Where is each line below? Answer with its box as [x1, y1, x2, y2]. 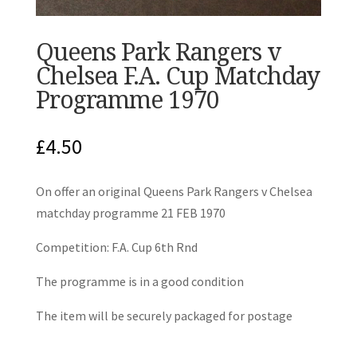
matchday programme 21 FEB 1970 [35, 204, 226, 221]
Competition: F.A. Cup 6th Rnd [35, 238, 198, 255]
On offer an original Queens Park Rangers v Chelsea [35, 182, 312, 199]
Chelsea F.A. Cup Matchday [35, 58, 320, 92]
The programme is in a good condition [35, 273, 244, 289]
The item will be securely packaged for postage [35, 307, 292, 324]
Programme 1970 [35, 82, 236, 116]
